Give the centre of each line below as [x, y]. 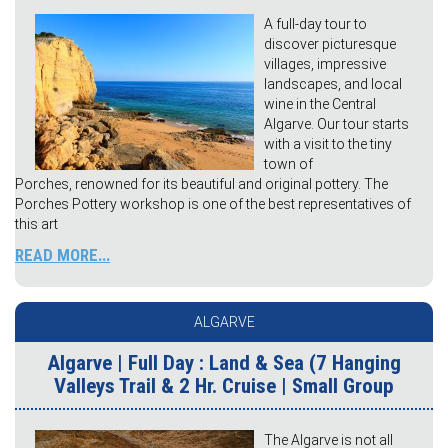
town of [288, 164]
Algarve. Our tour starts [336, 124]
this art [36, 224]
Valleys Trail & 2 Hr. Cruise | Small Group [224, 386]
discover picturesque [330, 44]
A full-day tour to [315, 24]
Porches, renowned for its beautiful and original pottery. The [201, 184]
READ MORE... [62, 255]
